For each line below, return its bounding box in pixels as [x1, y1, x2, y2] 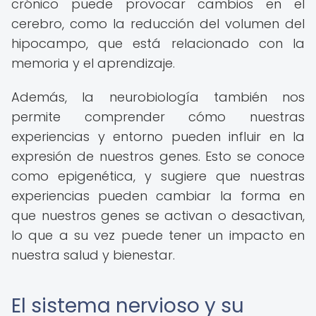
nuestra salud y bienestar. [11, 246, 175, 264]
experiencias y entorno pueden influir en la [11, 128, 305, 145]
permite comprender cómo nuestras [11, 108, 305, 126]
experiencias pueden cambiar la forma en [11, 187, 305, 205]
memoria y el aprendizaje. [11, 54, 175, 72]
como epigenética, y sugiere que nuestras [11, 167, 305, 185]
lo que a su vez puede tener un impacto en [11, 226, 305, 244]
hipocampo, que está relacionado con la [11, 35, 305, 52]
